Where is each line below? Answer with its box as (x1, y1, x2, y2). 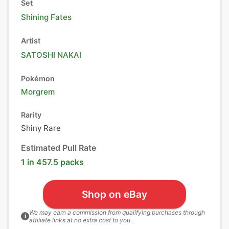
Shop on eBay (82, 188, 147, 200)
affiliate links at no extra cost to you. (29, 216, 132, 224)
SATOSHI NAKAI (21, 50, 81, 60)
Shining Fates (21, 12, 72, 22)
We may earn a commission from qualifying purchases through (29, 209, 205, 216)
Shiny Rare (21, 123, 61, 133)
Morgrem (21, 87, 55, 97)
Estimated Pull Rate (21, 143, 96, 153)
